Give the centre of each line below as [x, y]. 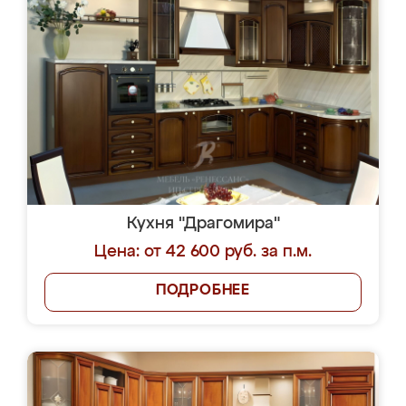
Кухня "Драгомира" [203, 224]
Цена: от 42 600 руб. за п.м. [203, 252]
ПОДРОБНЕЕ [203, 291]
